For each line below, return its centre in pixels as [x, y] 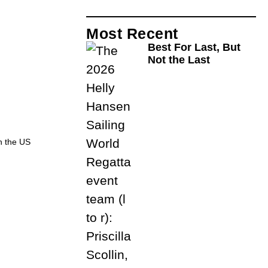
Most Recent [132, 34]
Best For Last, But [194, 48]
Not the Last [179, 60]
